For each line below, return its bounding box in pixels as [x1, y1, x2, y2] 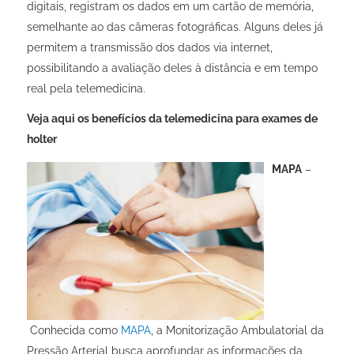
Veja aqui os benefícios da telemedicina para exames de [26, 112, 318, 126]
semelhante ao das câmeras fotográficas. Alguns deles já [26, 21, 323, 34]
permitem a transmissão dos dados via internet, [26, 41, 273, 55]
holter [26, 133, 57, 146]
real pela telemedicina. [26, 82, 145, 96]
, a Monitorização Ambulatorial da [150, 323, 324, 337]
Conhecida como [29, 323, 121, 337]
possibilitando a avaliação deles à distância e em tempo [26, 62, 318, 75]
